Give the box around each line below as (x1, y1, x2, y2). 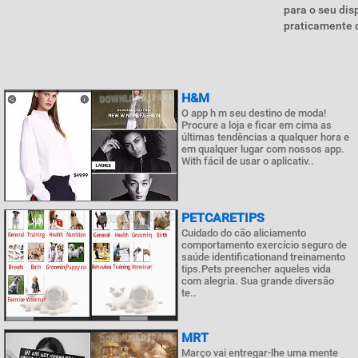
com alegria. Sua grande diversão (181, 275, 334, 287)
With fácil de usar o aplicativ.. (181, 155, 314, 167)
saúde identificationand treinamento (181, 251, 345, 263)
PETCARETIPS (181, 210, 265, 225)
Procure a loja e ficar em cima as (181, 119, 332, 131)
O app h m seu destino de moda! (181, 107, 326, 119)
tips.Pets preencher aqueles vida (181, 263, 331, 275)
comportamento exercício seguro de (181, 239, 347, 251)
